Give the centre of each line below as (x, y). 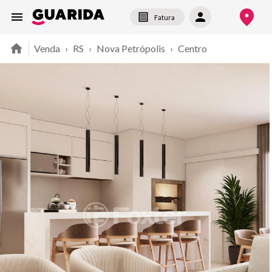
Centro (192, 48)
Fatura (164, 17)
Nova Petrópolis (131, 48)
